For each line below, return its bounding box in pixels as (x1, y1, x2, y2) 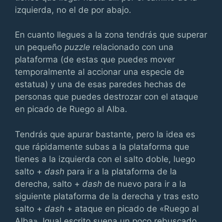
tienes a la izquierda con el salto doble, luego (15, 154, 195, 164)
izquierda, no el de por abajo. (15, 4, 131, 15)
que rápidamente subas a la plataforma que (15, 141, 189, 152)
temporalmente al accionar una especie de (15, 67, 184, 77)
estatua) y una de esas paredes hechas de (15, 79, 186, 89)
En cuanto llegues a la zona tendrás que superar (15, 30, 207, 40)
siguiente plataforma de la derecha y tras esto (15, 191, 199, 201)
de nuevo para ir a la (102, 178, 186, 189)
